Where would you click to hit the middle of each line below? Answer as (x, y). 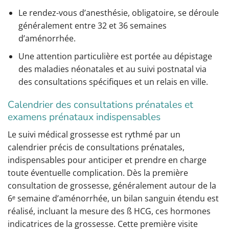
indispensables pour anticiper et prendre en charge (107, 160)
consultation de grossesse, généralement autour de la (112, 186)
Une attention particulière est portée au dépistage (115, 56)
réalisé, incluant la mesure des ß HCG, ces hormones (109, 211)
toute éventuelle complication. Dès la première (98, 173)
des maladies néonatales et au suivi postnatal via (112, 69)
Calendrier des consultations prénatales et (100, 105)
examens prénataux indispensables (84, 117)
